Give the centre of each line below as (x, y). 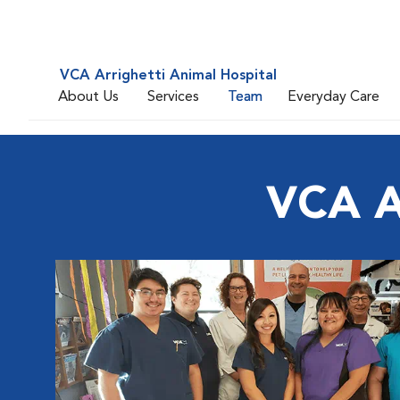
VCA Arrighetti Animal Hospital (168, 76)
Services (173, 97)
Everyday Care (333, 97)
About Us (88, 97)
